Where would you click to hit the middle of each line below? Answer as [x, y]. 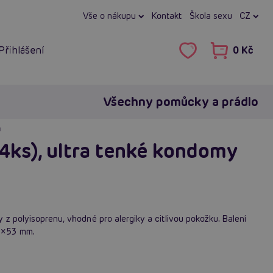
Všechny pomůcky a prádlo [180, 101]
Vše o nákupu [111, 16]
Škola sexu [211, 16]
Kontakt [167, 16]
